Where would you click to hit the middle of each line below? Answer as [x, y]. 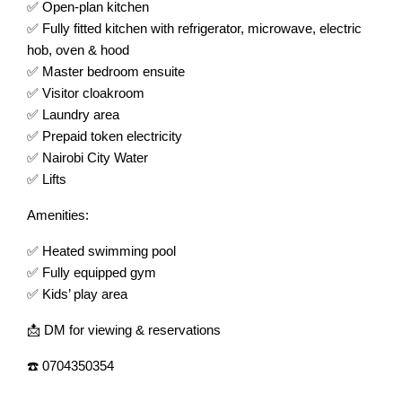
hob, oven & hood [78, 50]
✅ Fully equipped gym [92, 272]
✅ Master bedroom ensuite [106, 71]
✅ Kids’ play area [77, 294]
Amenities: [58, 215]
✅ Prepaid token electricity [105, 136]
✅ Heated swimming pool [101, 251]
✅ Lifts [47, 179]
